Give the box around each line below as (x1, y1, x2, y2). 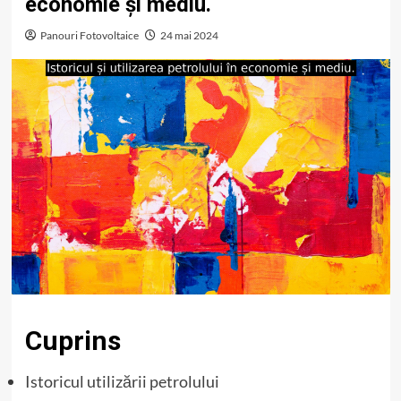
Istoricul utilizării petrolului (24, 371, 219, 391)
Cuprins (24, 324, 121, 356)
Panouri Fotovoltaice (39, 29, 139, 42)
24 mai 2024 (159, 29, 218, 42)
